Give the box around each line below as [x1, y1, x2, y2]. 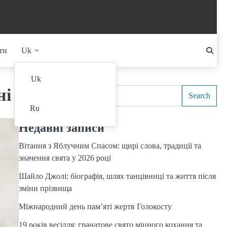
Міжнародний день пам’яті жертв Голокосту [18, 202, 172, 211]
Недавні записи [18, 121, 104, 134]
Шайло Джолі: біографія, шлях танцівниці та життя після [18, 172, 216, 180]
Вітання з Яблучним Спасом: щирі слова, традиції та [18, 141, 201, 150]
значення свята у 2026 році [18, 154, 111, 162]
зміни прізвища [18, 184, 72, 193]
